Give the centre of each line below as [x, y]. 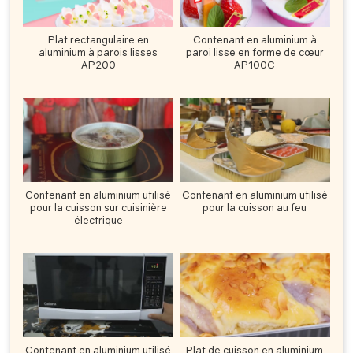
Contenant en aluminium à [255, 39]
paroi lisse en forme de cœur [255, 52]
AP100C [255, 64]
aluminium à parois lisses [98, 52]
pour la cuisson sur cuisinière [98, 207]
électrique [98, 220]
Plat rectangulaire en [98, 39]
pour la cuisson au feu [255, 207]
